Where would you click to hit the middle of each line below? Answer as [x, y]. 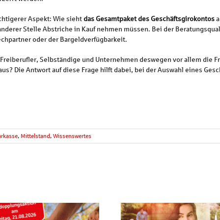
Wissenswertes [72, 136]
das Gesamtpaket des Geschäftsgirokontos [149, 19]
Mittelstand [35, 136]
